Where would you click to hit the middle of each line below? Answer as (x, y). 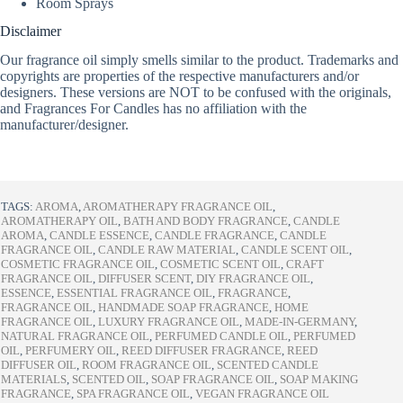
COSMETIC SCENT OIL (220, 264)
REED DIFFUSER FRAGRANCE (201, 351)
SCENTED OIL (109, 380)
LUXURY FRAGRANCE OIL (169, 322)
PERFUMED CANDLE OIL (221, 336)
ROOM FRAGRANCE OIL (147, 365)
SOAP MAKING (319, 380)
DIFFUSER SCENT (144, 279)
